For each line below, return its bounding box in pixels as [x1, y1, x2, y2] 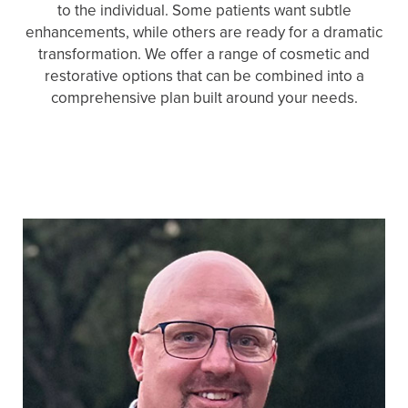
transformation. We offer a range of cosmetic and [38, 43, 370, 66]
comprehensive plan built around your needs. [50, 87, 358, 110]
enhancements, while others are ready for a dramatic [25, 21, 382, 45]
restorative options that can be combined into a [44, 65, 364, 88]
